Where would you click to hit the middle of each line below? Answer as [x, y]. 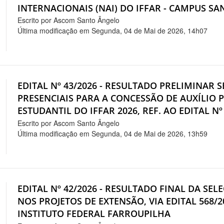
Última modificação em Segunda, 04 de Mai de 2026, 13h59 [113, 134]
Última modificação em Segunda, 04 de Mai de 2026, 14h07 [113, 31]
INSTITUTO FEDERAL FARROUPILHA [94, 214]
